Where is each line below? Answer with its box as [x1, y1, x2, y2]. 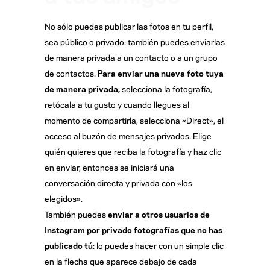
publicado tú [45, 239, 93, 251]
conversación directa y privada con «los [45, 177, 192, 189]
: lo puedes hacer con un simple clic [93, 239, 224, 251]
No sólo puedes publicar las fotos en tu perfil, [45, 20, 213, 32]
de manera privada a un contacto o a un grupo [45, 51, 218, 63]
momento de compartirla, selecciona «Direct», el [45, 114, 224, 126]
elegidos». [45, 192, 83, 204]
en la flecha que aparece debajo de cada [45, 255, 197, 267]
